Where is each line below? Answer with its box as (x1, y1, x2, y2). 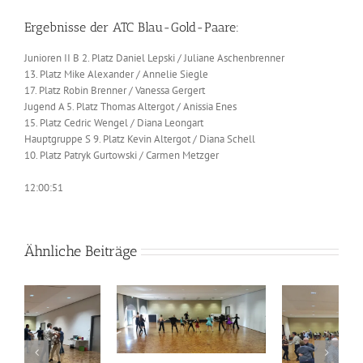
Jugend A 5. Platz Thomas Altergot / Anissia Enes (24, 99, 237, 113)
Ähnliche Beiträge (24, 241, 137, 260)
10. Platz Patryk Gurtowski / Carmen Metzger (24, 147, 219, 162)
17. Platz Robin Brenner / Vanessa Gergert (24, 83, 205, 97)
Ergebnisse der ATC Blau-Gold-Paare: (24, 19, 239, 35)
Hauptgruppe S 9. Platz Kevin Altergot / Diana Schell (24, 131, 255, 146)
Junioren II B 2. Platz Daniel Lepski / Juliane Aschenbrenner (24, 50, 284, 65)
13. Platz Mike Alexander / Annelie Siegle (24, 66, 208, 81)
